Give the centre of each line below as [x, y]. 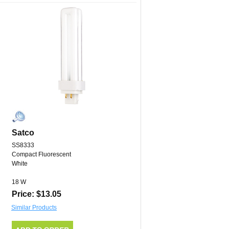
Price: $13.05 [37, 194]
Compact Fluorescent [41, 155]
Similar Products [34, 208]
